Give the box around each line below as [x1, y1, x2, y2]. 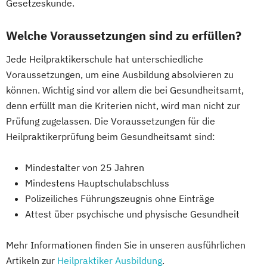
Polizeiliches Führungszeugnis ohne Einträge [25, 192, 215, 204]
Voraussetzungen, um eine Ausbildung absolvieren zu [6, 68, 234, 80]
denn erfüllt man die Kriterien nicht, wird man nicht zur [6, 99, 240, 111]
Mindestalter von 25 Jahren [25, 161, 144, 173]
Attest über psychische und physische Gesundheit [25, 207, 242, 220]
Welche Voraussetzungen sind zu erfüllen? [6, 27, 241, 44]
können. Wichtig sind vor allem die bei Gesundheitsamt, [6, 83, 244, 96]
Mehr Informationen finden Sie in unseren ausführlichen [6, 238, 246, 251]
